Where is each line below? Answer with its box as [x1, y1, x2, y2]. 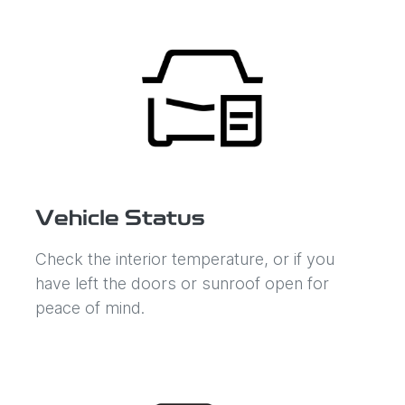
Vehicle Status [35, 208, 204, 231]
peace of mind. [35, 297, 145, 317]
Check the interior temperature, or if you [35, 249, 334, 268]
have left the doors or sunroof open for [35, 273, 329, 293]
